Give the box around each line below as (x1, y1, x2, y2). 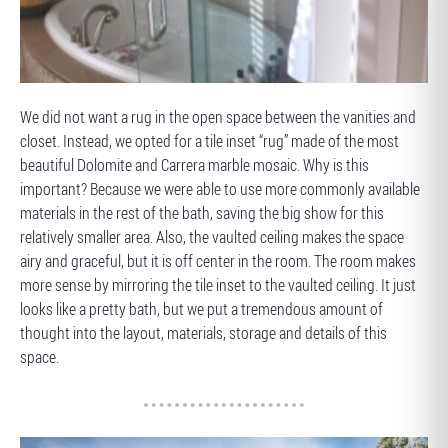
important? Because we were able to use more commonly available (20, 178, 420, 200)
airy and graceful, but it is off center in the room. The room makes (20, 250, 416, 272)
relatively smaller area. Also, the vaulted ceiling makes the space (20, 226, 404, 248)
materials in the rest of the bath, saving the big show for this (20, 202, 384, 224)
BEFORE (37, 92, 81, 116)
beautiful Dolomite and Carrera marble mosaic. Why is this (20, 154, 369, 176)
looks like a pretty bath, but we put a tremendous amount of (20, 298, 383, 320)
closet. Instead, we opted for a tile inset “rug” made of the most (20, 130, 399, 152)
